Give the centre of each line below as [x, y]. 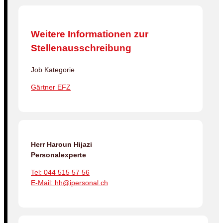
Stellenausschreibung [81, 48]
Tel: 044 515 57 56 [60, 172]
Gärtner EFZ [51, 87]
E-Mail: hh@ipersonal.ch [69, 183]
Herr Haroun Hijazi [61, 145]
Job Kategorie [53, 70]
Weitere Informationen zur [90, 34]
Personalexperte [58, 155]
